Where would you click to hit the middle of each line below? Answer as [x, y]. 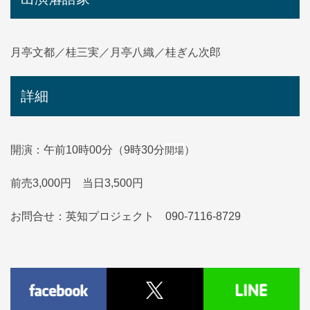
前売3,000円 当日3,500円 [77, 183]
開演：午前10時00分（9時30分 [88, 149]
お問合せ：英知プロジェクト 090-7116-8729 [126, 216]
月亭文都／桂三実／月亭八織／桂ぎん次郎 [116, 52]
